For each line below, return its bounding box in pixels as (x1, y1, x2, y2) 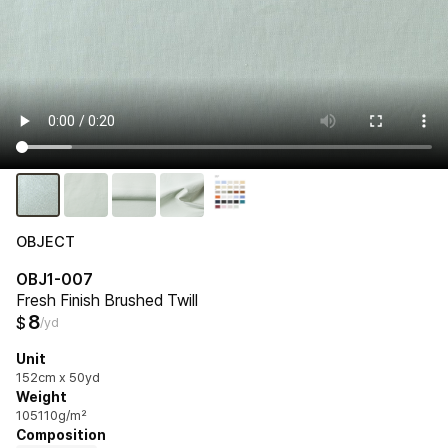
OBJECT (16, 232, 75, 251)
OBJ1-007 (16, 269, 93, 289)
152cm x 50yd (16, 369, 100, 385)
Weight (16, 388, 67, 405)
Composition (16, 426, 106, 443)
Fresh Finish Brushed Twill (16, 290, 198, 310)
